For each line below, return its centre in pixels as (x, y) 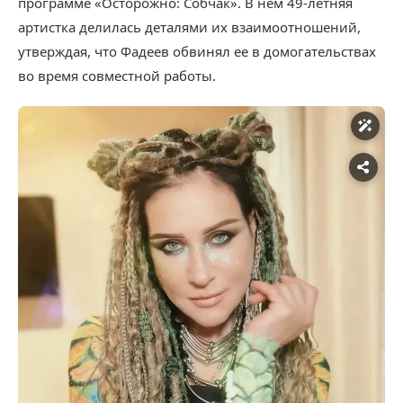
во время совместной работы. (117, 76)
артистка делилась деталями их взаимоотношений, (189, 27)
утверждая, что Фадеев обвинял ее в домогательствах (197, 52)
